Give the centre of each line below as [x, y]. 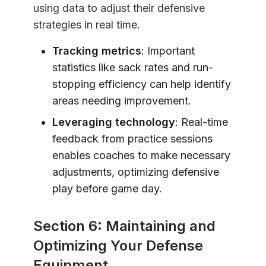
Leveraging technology [114, 122]
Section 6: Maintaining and [124, 226]
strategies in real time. [87, 24]
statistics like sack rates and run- [133, 67]
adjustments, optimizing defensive [136, 172]
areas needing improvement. [122, 100]
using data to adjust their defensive [119, 8]
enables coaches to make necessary [141, 155]
